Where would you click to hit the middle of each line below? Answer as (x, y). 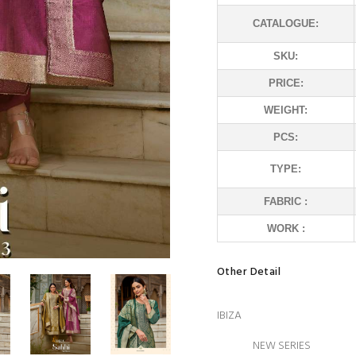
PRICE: (286, 83)
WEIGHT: (286, 110)
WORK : (286, 228)
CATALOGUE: (286, 23)
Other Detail (249, 272)
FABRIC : (286, 201)
